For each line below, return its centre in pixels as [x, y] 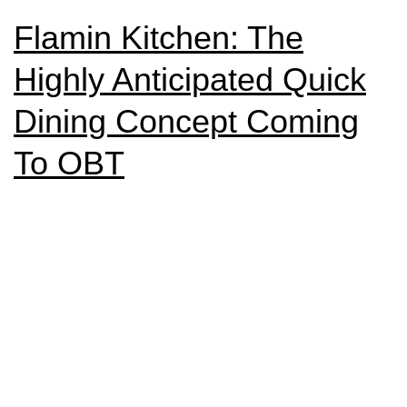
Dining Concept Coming [186, 121]
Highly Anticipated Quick [190, 79]
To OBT [69, 163]
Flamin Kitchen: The [159, 38]
